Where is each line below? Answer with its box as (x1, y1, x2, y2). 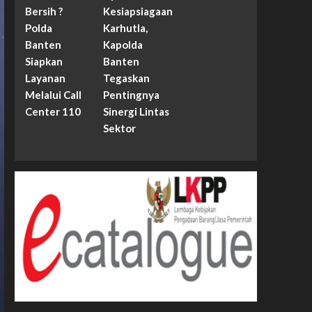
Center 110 (24, 105, 81, 118)
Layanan (24, 72, 65, 85)
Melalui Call (24, 88, 81, 102)
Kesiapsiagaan (103, 5, 173, 18)
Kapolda (103, 38, 143, 52)
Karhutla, (103, 22, 148, 35)
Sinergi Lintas (103, 105, 170, 118)
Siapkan (24, 55, 63, 68)
